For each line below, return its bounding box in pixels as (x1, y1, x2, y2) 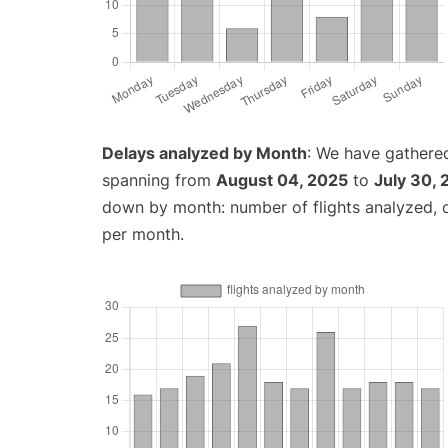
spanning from (102, 170, 216, 191)
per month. (102, 224, 184, 245)
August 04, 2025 (216, 170, 348, 191)
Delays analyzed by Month (102, 143, 307, 164)
